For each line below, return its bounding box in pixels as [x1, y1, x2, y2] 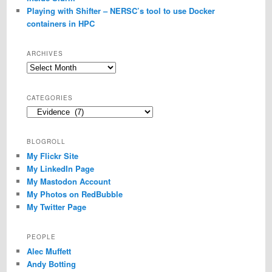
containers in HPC [26, 17, 95, 29]
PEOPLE [26, 233, 56, 242]
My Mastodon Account [26, 175, 110, 188]
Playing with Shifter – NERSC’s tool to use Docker [26, 4, 215, 16]
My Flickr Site [26, 150, 78, 162]
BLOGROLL [26, 137, 66, 146]
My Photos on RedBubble [26, 188, 123, 200]
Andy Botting [26, 258, 76, 270]
